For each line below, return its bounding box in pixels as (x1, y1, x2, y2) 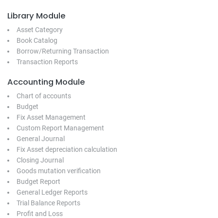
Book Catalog (17, 36, 57, 44)
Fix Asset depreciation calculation (17, 145, 117, 153)
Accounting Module (7, 76, 85, 88)
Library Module (7, 10, 66, 21)
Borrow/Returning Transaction (17, 47, 109, 55)
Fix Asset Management (17, 113, 86, 121)
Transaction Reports (17, 57, 78, 66)
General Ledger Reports (17, 188, 88, 196)
